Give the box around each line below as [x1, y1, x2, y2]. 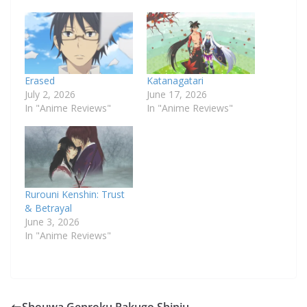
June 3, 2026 [25, 215, 79, 229]
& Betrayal [25, 201, 72, 215]
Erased [25, 73, 55, 87]
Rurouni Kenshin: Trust [25, 188, 125, 201]
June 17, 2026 [147, 87, 207, 101]
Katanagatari [147, 73, 204, 87]
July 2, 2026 [25, 87, 75, 101]
